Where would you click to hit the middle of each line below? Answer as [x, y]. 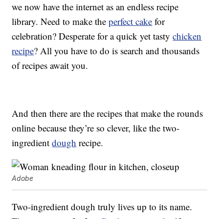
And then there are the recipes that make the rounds [108, 113]
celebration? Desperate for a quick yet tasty [92, 36]
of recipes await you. [50, 66]
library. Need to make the [60, 22]
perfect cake [131, 22]
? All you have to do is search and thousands [117, 51]
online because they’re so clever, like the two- [96, 128]
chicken [187, 36]
